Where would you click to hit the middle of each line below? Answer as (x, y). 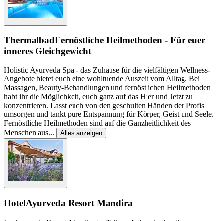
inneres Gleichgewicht (48, 51)
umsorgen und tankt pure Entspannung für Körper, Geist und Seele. (109, 114)
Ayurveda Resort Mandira (79, 203)
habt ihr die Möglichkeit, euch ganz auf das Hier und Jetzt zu (98, 97)
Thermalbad (29, 40)
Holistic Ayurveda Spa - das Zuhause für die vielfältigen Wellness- (107, 70)
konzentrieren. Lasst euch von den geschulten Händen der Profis (104, 106)
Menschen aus (26, 133)
